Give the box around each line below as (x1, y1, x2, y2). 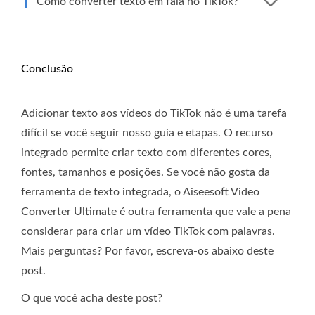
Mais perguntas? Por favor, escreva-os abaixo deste (21, 245, 274, 257)
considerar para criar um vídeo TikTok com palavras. (21, 225, 275, 237)
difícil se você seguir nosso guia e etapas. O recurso (21, 127, 273, 139)
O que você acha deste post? (21, 292, 162, 304)
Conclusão (21, 63, 73, 75)
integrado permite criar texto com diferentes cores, (21, 146, 272, 158)
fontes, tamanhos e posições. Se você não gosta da (21, 166, 270, 178)
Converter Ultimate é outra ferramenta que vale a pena (21, 205, 291, 217)
